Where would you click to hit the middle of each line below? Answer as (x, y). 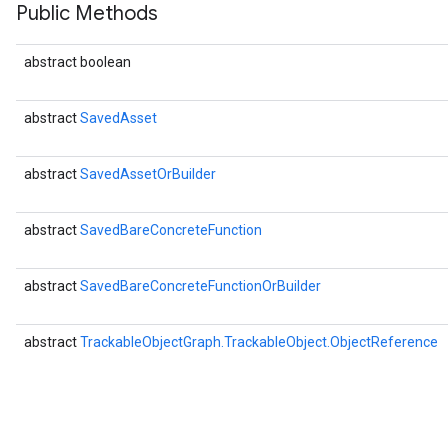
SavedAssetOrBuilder (148, 174)
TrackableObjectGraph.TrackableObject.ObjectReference (259, 342)
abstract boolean (77, 62)
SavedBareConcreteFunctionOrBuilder (200, 286)
